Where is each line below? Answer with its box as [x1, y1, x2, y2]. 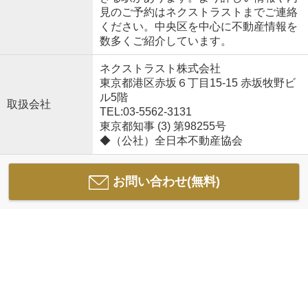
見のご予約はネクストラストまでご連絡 [99, 6, 298, 19]
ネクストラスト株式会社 [99, 63, 221, 75]
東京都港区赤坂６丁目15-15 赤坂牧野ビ [99, 77, 296, 89]
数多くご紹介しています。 [99, 35, 232, 47]
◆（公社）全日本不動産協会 [99, 135, 243, 147]
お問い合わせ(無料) [112, 175, 220, 189]
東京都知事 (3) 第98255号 [99, 120, 226, 133]
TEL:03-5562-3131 [99, 106, 192, 118]
